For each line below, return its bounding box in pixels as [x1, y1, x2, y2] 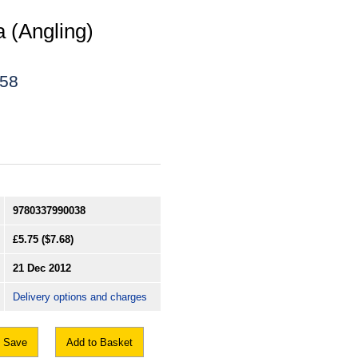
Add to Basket [66, 336, 133, 349]
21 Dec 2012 [13, 262, 71, 275]
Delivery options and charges [13, 291, 147, 304]
